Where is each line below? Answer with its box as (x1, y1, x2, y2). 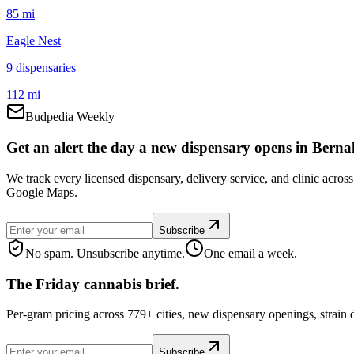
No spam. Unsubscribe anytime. (25, 246, 185, 260)
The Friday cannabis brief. (6, 275, 179, 292)
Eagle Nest (6, 34, 61, 48)
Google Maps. (6, 185, 77, 199)
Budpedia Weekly (25, 110, 115, 124)
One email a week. (204, 246, 297, 260)
